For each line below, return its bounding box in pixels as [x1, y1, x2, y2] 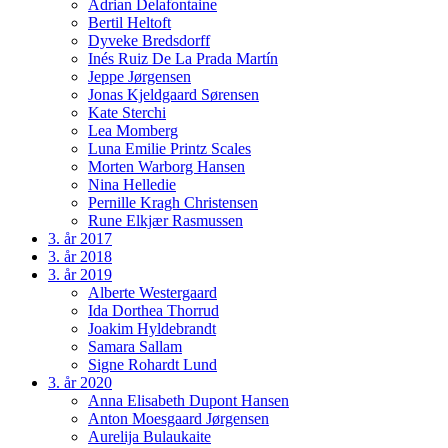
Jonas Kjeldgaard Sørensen [88, 85, 259, 103]
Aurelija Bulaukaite [88, 427, 211, 445]
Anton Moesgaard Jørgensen [88, 409, 269, 427]
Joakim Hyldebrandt [88, 319, 216, 337]
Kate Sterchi [88, 103, 166, 121]
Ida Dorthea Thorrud [88, 301, 219, 319]
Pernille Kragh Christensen [88, 193, 258, 211]
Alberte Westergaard [88, 283, 217, 301]
